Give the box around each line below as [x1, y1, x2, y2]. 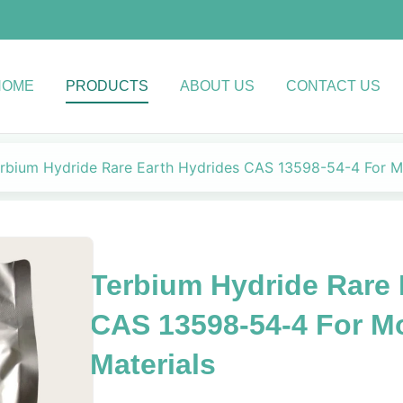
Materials [89, 348, 216, 381]
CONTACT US [286, 78, 381, 94]
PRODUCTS [66, 78, 148, 94]
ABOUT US [180, 78, 255, 94]
